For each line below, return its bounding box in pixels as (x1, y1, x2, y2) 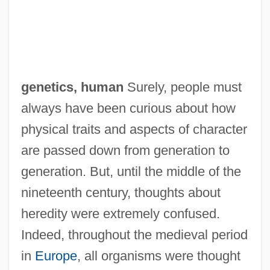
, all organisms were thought (77, 248, 240, 263)
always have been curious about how (20, 100, 236, 116)
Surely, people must (123, 79, 242, 95)
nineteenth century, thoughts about (20, 184, 221, 200)
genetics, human (20, 79, 124, 95)
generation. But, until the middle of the (20, 163, 241, 179)
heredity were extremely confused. (20, 206, 220, 221)
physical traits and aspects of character (20, 121, 247, 137)
